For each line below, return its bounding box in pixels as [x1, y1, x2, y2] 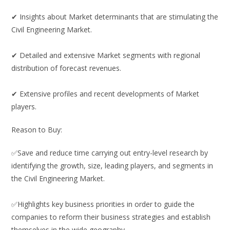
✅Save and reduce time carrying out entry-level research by [11, 148, 208, 158]
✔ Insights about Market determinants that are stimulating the [11, 12, 219, 22]
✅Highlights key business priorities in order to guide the [11, 199, 195, 209]
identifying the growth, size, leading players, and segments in [11, 161, 214, 171]
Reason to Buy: [11, 125, 63, 135]
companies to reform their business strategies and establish [11, 212, 211, 222]
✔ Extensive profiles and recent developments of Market [11, 89, 200, 99]
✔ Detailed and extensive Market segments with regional [11, 50, 201, 61]
